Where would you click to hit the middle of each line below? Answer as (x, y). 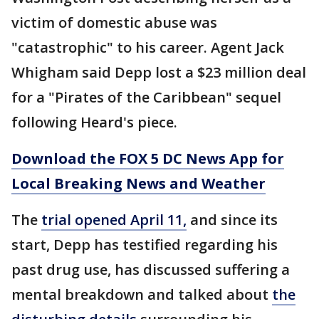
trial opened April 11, (114, 219)
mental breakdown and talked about (142, 294)
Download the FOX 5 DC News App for (148, 158)
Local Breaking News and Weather (138, 183)
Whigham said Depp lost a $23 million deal (159, 72)
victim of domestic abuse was (114, 22)
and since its (232, 219)
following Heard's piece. (94, 122)
